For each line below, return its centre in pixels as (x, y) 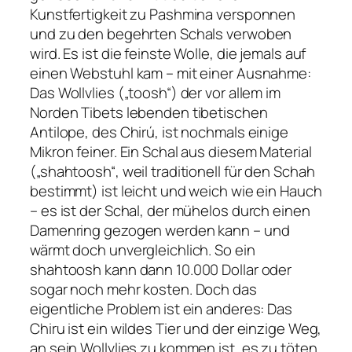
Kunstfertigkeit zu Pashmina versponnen (163, 14)
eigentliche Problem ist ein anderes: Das (161, 308)
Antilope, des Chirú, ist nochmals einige (159, 132)
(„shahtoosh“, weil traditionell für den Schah (172, 171)
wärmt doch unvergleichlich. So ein (143, 249)
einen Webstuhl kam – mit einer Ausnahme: (170, 73)
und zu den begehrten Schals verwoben (161, 33)
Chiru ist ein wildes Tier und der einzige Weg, (176, 328)
